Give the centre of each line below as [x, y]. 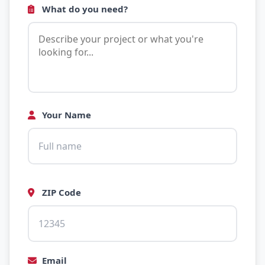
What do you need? [84, 9]
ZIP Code [60, 192]
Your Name [65, 115]
